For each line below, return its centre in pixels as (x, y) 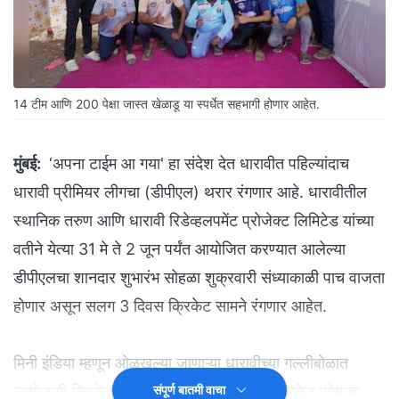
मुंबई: (27, 164)
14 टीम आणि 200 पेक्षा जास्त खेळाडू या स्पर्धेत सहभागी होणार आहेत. (167, 104)
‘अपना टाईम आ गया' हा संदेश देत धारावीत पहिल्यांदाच (197, 164)
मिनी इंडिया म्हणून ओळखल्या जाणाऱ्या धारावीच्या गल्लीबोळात (181, 363)
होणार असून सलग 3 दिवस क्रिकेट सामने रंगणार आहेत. (170, 306)
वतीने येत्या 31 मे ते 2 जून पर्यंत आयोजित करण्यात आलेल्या (179, 249)
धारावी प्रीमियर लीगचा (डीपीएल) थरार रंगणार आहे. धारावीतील (190, 192)
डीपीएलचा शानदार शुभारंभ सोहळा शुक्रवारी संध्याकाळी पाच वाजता (199, 278)
